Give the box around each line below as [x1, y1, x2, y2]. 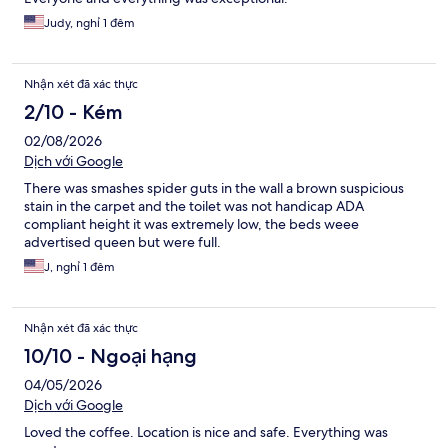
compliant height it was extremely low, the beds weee [24, 215, 359, 234]
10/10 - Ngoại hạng [24, 344, 197, 369]
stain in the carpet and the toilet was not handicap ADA [24, 197, 364, 216]
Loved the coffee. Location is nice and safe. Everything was [24, 423, 388, 442]
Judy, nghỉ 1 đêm [44, 15, 135, 32]
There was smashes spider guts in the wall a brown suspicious [24, 179, 404, 198]
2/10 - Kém [24, 100, 123, 125]
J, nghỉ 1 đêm [44, 259, 115, 276]
